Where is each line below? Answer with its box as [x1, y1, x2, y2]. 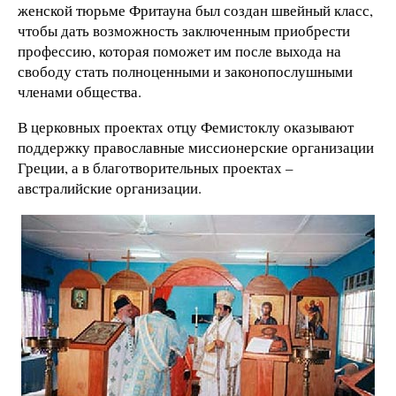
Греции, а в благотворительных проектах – [18, 156, 293, 178]
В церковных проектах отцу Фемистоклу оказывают [18, 116, 354, 137]
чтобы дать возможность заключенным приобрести [18, 20, 350, 42]
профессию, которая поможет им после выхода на [18, 41, 341, 62]
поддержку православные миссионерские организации [18, 136, 374, 157]
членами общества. [18, 81, 141, 103]
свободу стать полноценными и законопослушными [18, 61, 353, 82]
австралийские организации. [18, 177, 202, 198]
